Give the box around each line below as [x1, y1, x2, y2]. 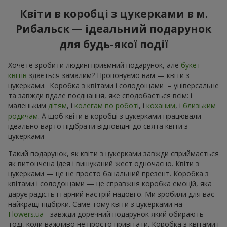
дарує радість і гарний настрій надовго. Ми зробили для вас [8, 189, 214, 199]
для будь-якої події [59, 36, 168, 51]
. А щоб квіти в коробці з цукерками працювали [38, 111, 201, 121]
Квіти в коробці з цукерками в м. [19, 6, 208, 21]
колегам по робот [74, 101, 137, 111]
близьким [183, 101, 216, 111]
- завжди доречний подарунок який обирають [44, 209, 204, 219]
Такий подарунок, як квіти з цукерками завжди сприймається [8, 148, 219, 159]
